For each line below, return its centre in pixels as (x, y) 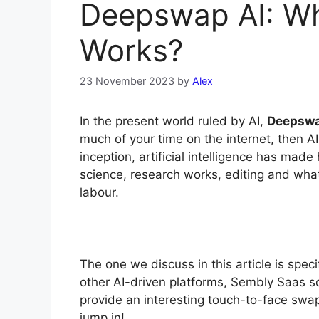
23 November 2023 (127, 80)
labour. (101, 192)
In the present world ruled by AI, (173, 121)
